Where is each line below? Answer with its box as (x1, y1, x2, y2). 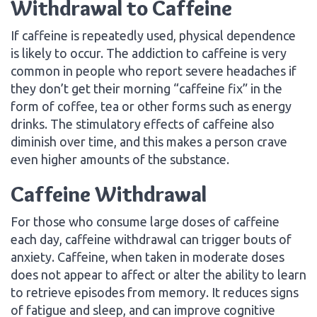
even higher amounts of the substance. (11, 151, 229, 166)
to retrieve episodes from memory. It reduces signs (11, 284, 299, 299)
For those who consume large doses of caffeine (11, 214, 279, 229)
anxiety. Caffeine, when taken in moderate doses (11, 249, 284, 264)
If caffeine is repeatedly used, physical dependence (11, 28, 296, 42)
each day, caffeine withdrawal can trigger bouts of (11, 231, 292, 246)
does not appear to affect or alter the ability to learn (11, 267, 306, 282)
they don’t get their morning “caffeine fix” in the (11, 81, 282, 96)
